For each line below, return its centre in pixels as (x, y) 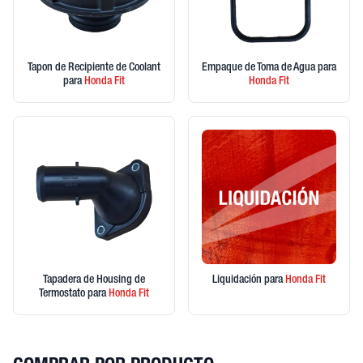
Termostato (63, 294)
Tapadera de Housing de (94, 280)
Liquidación (238, 280)
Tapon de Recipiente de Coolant (94, 68)
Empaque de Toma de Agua (260, 68)
